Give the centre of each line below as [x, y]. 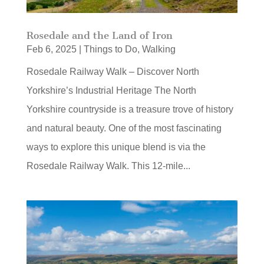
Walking [159, 49]
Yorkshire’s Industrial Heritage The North [111, 91]
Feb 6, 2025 [51, 49]
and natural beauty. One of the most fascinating [124, 128]
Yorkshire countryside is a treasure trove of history [130, 110]
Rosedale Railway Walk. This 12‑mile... [108, 166]
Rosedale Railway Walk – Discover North [113, 72]
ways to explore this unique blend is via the [116, 147]
